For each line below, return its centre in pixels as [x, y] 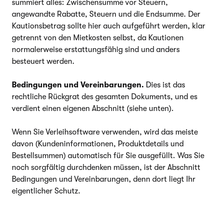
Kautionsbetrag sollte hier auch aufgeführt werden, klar [109, 26]
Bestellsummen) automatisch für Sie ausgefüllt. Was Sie [108, 155]
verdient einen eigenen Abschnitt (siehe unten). [93, 108]
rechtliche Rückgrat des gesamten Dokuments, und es [105, 96]
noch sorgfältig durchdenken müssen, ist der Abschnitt [106, 167]
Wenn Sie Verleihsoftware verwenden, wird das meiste [105, 132]
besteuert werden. [43, 61]
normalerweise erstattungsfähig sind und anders [96, 49]
